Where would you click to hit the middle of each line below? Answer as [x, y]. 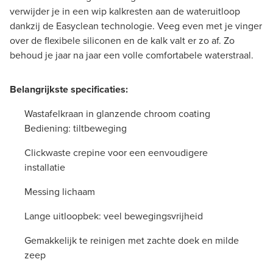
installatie [45, 167]
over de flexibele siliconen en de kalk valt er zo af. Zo [122, 40]
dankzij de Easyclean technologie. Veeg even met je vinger [136, 26]
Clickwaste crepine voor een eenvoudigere [116, 152]
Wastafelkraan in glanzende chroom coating [117, 113]
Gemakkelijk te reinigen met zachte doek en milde [132, 240]
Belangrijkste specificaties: [69, 89]
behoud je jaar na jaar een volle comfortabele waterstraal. [132, 55]
